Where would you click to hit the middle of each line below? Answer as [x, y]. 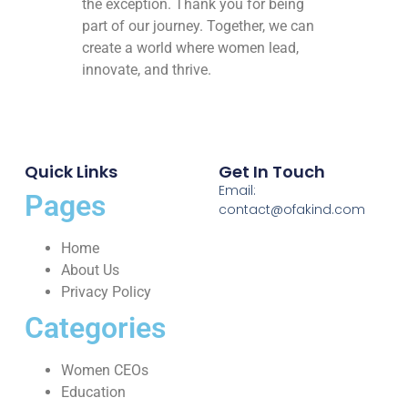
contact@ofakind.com [291, 210]
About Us [90, 270]
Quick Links [71, 172]
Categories [95, 328]
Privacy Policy [106, 292]
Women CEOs [104, 371]
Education [93, 393]
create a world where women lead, [190, 48]
